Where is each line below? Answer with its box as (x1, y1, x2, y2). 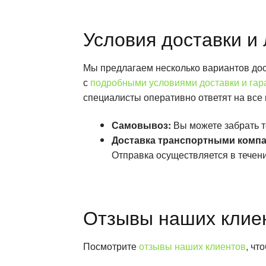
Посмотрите (83, 239, 140, 253)
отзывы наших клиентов (139, 239, 246, 253)
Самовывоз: (112, 118, 172, 132)
